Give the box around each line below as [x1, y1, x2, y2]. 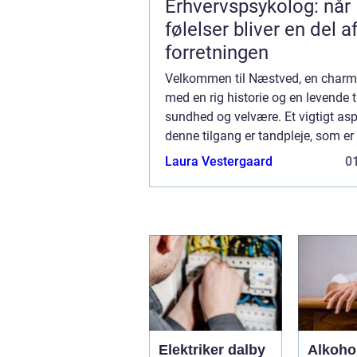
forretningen [165, 41, 269, 65]
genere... [165, 167, 212, 182]
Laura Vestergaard [165, 154, 273, 170]
